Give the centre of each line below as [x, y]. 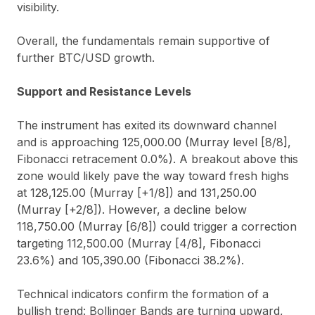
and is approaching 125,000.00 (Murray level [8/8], [154, 142]
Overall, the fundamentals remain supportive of [143, 40]
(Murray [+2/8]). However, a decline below [132, 209]
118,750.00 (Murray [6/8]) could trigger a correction [157, 226]
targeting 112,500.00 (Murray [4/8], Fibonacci [139, 243]
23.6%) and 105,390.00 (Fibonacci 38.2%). [130, 260]
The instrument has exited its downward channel [147, 125]
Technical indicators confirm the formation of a [143, 294]
